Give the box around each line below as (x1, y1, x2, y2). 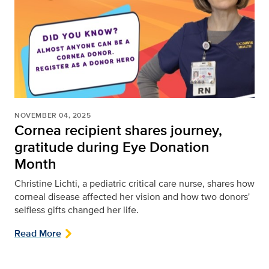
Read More (14, 226, 61, 240)
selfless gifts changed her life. (14, 202, 139, 217)
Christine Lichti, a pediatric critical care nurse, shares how (14, 176, 255, 190)
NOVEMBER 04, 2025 (14, 109, 91, 121)
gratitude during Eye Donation (14, 136, 210, 157)
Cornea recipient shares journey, (14, 119, 222, 141)
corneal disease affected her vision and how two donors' (14, 189, 250, 204)
